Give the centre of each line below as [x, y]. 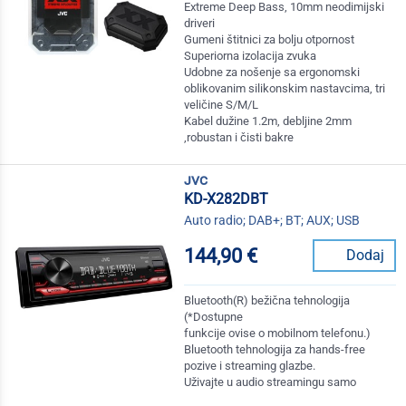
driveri [200, 24]
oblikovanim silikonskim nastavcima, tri [285, 89]
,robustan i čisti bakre [239, 138]
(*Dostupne [214, 317]
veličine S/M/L [222, 105]
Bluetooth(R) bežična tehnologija [267, 301]
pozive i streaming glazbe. [250, 366]
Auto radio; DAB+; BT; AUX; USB [272, 221]
